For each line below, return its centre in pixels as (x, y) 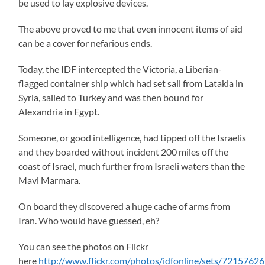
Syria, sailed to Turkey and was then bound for (111, 97)
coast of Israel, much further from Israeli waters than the (132, 166)
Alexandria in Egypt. (59, 111)
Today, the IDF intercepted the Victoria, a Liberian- (120, 69)
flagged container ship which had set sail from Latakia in (131, 83)
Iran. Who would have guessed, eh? (89, 220)
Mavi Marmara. (50, 180)
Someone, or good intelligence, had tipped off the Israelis (132, 137)
